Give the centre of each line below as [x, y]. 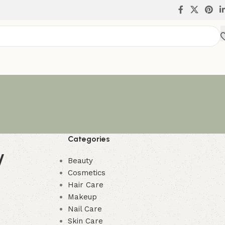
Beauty [80, 161]
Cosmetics [86, 173]
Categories [89, 139]
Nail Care [85, 209]
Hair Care [85, 185]
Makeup [82, 197]
